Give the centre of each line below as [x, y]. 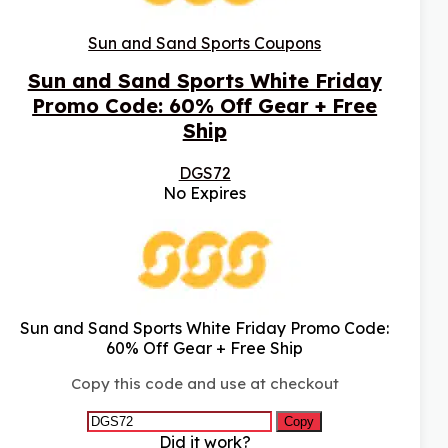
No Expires [205, 193]
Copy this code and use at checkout [204, 384]
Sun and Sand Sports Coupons [205, 43]
